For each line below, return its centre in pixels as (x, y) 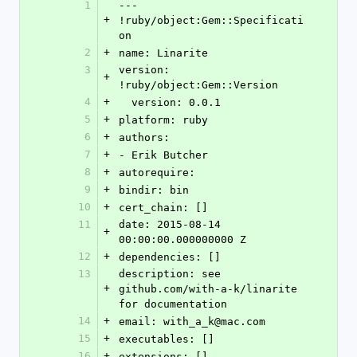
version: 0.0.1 (176, 102)
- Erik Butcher (163, 155)
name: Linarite (163, 53)
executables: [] (167, 339)
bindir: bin (154, 190)
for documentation (173, 304)
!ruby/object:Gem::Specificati (211, 20)
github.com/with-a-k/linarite (208, 289)
